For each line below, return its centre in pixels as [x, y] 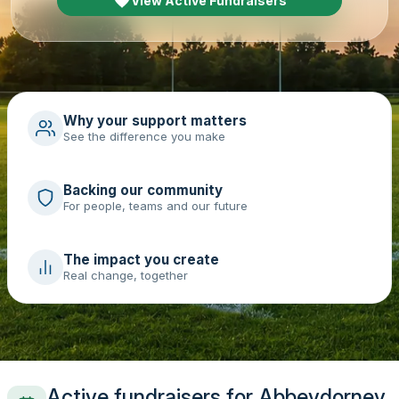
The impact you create [141, 260]
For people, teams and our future [155, 205]
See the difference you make [144, 136]
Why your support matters [155, 120]
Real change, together [125, 276]
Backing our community [142, 190]
